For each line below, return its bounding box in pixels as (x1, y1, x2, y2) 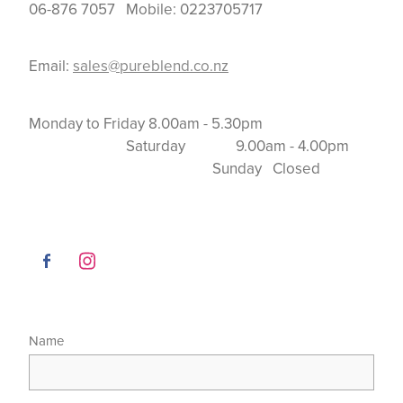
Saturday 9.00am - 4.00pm (29, 134, 374, 157)
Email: (29, 55, 73, 77)
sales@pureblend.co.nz (73, 55, 228, 77)
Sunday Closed (29, 157, 320, 179)
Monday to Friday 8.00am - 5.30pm (29, 112, 374, 134)
